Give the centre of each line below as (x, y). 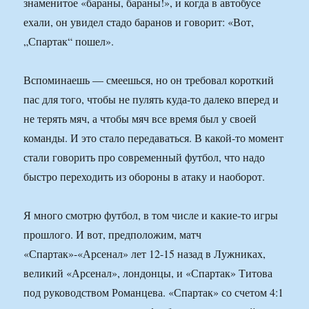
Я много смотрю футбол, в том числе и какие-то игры (151, 215)
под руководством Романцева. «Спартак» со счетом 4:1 (154, 292)
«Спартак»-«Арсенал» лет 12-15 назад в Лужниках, (145, 254)
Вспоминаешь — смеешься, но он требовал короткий (149, 80)
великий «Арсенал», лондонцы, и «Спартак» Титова (148, 273)
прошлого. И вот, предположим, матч (113, 235)
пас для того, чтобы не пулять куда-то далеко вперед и (151, 99)
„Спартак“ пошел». (69, 41)
